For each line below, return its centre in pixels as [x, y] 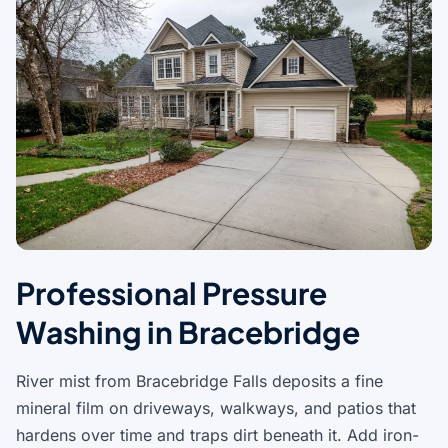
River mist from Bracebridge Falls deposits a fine [199, 381]
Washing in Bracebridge [188, 332]
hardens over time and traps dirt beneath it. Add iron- [217, 435]
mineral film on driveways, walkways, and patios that [216, 408]
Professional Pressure [171, 293]
